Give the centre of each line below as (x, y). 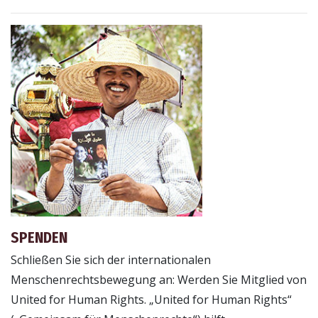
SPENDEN (39, 238)
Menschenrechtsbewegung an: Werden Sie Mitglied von (159, 280)
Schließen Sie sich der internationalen (111, 260)
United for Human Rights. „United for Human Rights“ (151, 300)
